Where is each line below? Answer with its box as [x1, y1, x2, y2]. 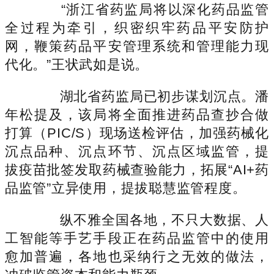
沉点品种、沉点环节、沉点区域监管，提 [5, 143, 269, 159]
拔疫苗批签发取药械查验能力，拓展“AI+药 [5, 161, 269, 177]
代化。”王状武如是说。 [5, 56, 149, 72]
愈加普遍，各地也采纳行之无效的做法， [5, 248, 269, 264]
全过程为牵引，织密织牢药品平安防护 [5, 20, 269, 35]
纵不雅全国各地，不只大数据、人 [32, 212, 269, 228]
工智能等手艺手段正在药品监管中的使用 [5, 230, 269, 246]
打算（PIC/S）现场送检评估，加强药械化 [5, 125, 269, 141]
